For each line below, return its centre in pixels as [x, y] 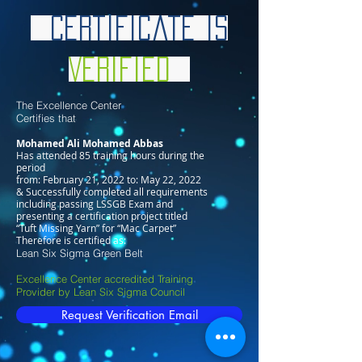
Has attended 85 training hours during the [110, 155]
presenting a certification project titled [102, 216]
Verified [129, 69]
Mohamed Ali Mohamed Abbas [90, 143]
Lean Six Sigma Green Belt [80, 253]
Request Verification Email [129, 315]
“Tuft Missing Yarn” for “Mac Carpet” [96, 228]
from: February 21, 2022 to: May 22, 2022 [109, 179]
